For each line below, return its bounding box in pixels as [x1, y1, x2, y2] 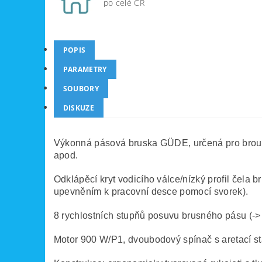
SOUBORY [63, 84, 99, 94]
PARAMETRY [63, 64, 107, 75]
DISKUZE [63, 103, 95, 113]
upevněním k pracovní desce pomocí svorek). [53, 187, 249, 197]
